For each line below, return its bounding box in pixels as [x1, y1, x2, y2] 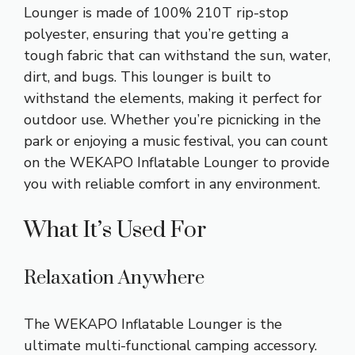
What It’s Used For [24, 216, 206, 245]
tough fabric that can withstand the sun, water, [24, 46, 330, 66]
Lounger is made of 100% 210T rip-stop [24, 3, 288, 23]
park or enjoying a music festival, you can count [24, 132, 328, 151]
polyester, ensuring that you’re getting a [24, 25, 288, 44]
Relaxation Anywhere [24, 266, 204, 291]
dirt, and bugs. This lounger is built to [24, 67, 271, 87]
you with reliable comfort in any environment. [24, 174, 320, 194]
